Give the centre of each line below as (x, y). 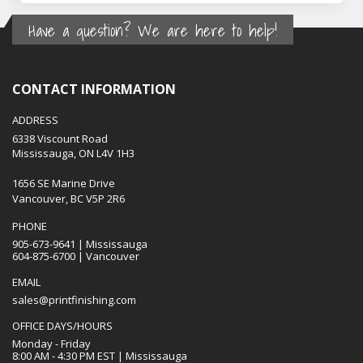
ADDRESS (35, 120)
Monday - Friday (51, 344)
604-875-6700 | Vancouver (76, 256)
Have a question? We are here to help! (153, 31)
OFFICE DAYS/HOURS (62, 326)
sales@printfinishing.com (74, 300)
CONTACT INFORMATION (94, 90)
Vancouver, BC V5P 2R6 (68, 199)
